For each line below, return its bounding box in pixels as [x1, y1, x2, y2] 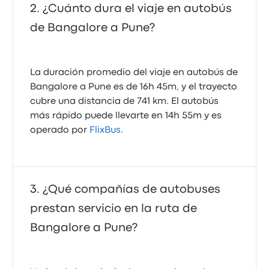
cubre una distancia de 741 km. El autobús [30, 97, 219, 106]
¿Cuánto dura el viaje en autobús [43, 4, 232, 14]
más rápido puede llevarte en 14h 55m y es [30, 112, 222, 120]
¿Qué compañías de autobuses [43, 184, 221, 195]
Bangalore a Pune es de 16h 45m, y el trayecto [30, 83, 238, 91]
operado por [30, 126, 90, 134]
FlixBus [89, 126, 121, 134]
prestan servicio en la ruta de [30, 204, 198, 214]
